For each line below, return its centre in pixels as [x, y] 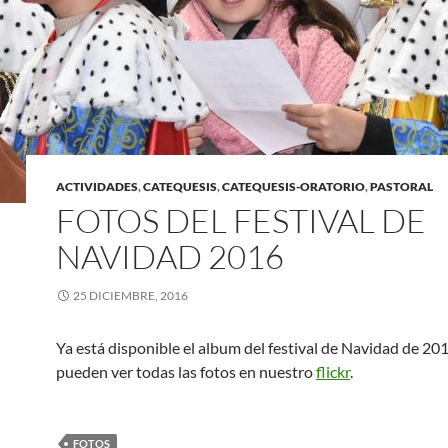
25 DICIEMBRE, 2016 [130, 296]
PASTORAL [401, 187]
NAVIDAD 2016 [170, 257]
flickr [333, 372]
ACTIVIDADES [97, 187]
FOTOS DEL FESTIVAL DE [241, 221]
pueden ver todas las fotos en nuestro [186, 372]
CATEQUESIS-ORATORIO [293, 187]
